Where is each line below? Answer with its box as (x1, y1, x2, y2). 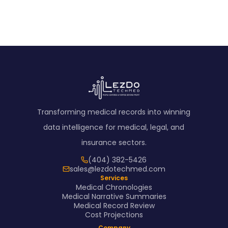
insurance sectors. (81, 137, 147, 148)
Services (100, 173, 128, 182)
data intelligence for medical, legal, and (43, 122, 185, 132)
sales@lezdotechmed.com (69, 163, 165, 174)
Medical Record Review (73, 200, 155, 211)
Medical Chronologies (76, 182, 152, 192)
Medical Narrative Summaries (62, 191, 166, 202)
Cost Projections (85, 209, 143, 220)
